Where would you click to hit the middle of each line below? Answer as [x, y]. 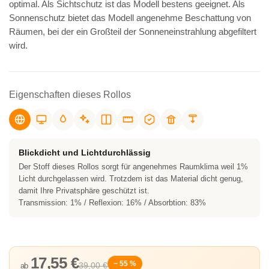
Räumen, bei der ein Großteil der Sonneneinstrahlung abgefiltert [133, 32]
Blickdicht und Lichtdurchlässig [85, 153]
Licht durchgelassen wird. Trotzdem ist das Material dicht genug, [131, 179]
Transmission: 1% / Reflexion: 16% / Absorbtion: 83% [112, 203]
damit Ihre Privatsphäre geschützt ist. [84, 191]
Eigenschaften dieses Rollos [70, 95]
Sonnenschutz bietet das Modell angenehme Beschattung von [130, 18]
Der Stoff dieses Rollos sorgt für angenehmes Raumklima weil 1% [133, 167]
